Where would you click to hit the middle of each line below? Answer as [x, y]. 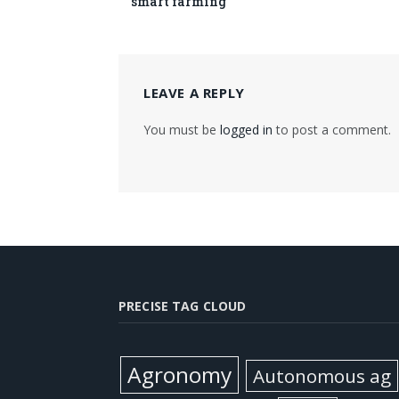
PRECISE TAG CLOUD [183, 305]
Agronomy [180, 374]
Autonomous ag [322, 375]
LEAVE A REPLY [194, 92]
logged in [246, 129]
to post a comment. [332, 129]
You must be [182, 129]
